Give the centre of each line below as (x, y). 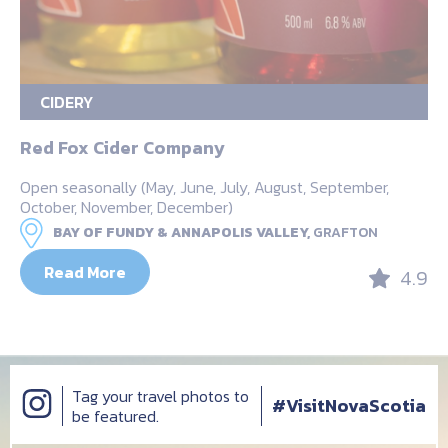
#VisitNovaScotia (349, 405)
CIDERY (66, 102)
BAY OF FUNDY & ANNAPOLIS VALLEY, (181, 233)
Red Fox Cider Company (122, 148)
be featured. (115, 415)
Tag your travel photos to (160, 395)
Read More (85, 272)
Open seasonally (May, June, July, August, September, (204, 187)
